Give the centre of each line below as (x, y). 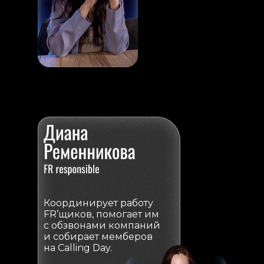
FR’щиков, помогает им (101, 214)
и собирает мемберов (98, 237)
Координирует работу (98, 203)
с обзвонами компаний (102, 225)
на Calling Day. (78, 248)
